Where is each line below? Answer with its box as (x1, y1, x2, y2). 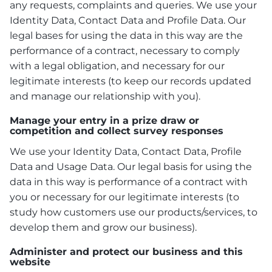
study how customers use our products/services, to (10, 206, 257, 218)
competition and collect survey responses (10, 124, 223, 137)
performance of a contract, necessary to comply (10, 44, 240, 56)
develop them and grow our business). (10, 221, 197, 233)
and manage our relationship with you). (10, 90, 200, 102)
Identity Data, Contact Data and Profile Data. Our (10, 14, 246, 26)
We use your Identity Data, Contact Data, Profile (10, 145, 242, 157)
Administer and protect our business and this (10, 245, 243, 257)
